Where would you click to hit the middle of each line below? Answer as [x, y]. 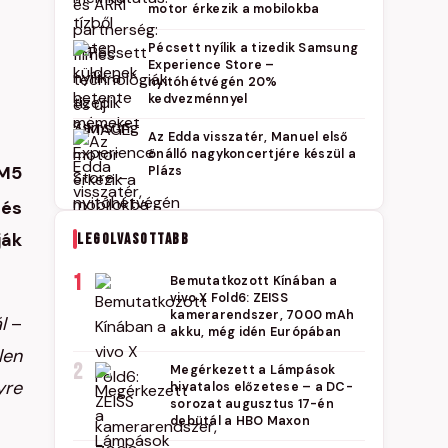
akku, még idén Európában [255, 332]
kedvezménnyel [198, 99]
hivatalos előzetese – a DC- [261, 387]
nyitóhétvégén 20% [213, 82]
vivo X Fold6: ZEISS [229, 298]
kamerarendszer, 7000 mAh [262, 315]
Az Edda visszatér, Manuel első [248, 137]
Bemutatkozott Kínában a [253, 281]
